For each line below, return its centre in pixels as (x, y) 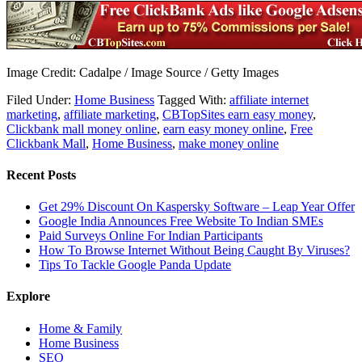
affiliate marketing (110, 114)
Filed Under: (40, 99)
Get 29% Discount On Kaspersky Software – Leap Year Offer (197, 207)
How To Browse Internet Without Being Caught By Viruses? (194, 250)
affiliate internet (269, 99)
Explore (28, 297)
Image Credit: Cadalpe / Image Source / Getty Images (143, 72)
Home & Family (80, 328)
